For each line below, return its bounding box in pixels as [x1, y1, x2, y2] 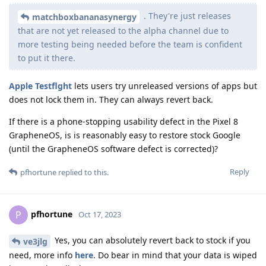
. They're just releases [141, 10, 231, 22]
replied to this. [56, 167, 109, 178]
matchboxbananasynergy [32, 11, 137, 23]
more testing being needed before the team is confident [18, 39, 242, 50]
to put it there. [18, 52, 75, 64]
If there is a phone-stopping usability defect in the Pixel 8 [9, 116, 238, 128]
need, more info [9, 249, 75, 261]
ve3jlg [23, 235, 47, 247]
